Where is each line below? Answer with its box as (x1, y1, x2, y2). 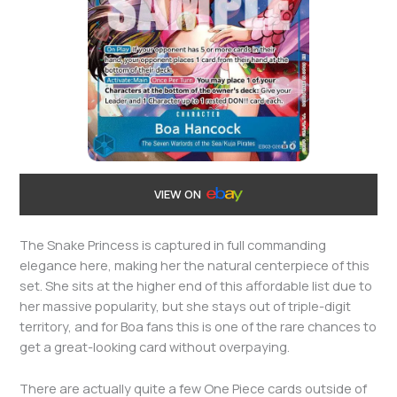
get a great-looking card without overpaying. (19, 338, 291, 356)
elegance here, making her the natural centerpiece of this (19, 256, 370, 275)
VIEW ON (153, 185, 204, 202)
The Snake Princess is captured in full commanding (19, 236, 327, 254)
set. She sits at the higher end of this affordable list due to (19, 276, 373, 295)
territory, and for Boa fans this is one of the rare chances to (19, 317, 378, 336)
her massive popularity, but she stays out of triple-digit (19, 297, 352, 315)
